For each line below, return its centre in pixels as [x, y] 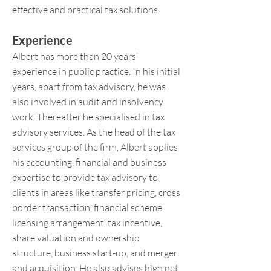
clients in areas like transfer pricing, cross [96, 192]
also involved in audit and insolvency [88, 102]
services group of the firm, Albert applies [95, 147]
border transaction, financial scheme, [88, 207]
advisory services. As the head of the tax [94, 132]
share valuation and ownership [76, 238]
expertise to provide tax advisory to [85, 177]
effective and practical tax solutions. [86, 10]
